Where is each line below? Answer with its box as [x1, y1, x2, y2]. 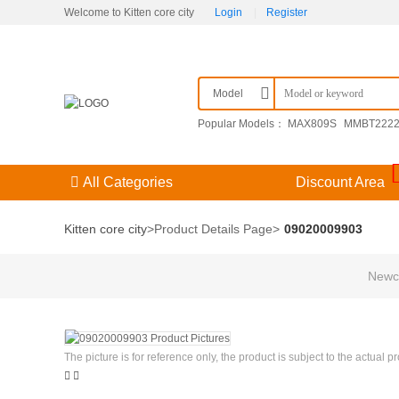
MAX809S [288, 118, 337, 130]
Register [266, 6, 307, 19]
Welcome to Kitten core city [64, 6, 197, 19]
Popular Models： [198, 118, 285, 130]
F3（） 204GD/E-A [198, 136, 289, 149]
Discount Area [296, 175, 385, 190]
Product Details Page [154, 222, 273, 236]
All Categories [83, 175, 173, 190]
